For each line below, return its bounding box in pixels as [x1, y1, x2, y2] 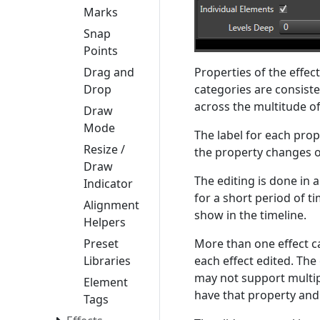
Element [84, 274, 128, 291]
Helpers [84, 214, 126, 231]
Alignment [84, 197, 139, 214]
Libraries [84, 253, 131, 269]
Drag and [84, 64, 134, 81]
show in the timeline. [194, 207, 306, 223]
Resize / [84, 141, 125, 158]
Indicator [84, 176, 133, 192]
